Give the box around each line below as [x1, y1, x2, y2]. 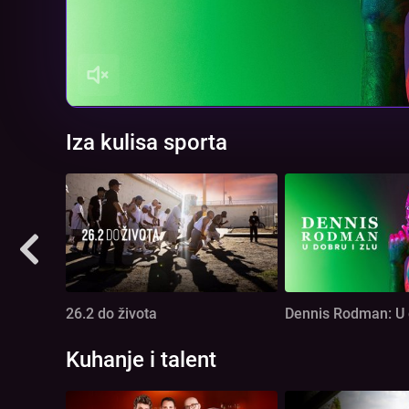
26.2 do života [66, 305, 157, 323]
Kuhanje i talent [66, 347, 216, 373]
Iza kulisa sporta [66, 129, 227, 155]
